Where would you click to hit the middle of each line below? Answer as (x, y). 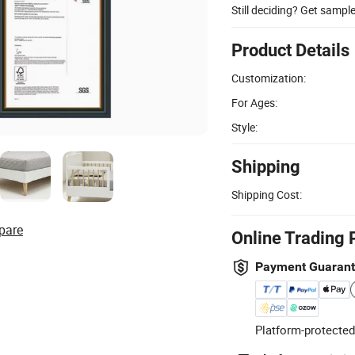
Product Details (290, 50)
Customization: (269, 78)
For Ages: (254, 102)
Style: (244, 127)
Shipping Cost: (267, 194)
